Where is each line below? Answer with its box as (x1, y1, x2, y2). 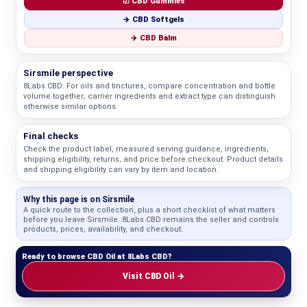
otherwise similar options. (23, 102, 118, 111)
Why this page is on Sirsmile (23, 195, 134, 204)
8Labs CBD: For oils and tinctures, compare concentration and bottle (23, 82, 275, 90)
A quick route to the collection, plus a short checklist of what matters (23, 206, 275, 214)
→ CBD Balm (130, 34, 177, 42)
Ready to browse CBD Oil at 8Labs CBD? (22, 252, 172, 261)
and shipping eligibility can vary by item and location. (23, 165, 219, 174)
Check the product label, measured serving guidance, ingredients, (23, 145, 269, 153)
